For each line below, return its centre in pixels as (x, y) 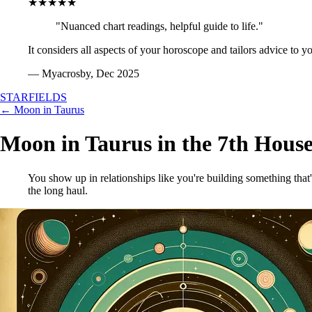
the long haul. (58, 190)
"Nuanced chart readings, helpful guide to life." (159, 26)
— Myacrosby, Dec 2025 (84, 73)
